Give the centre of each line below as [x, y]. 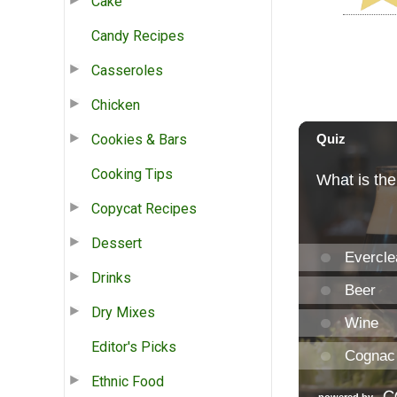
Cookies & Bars [139, 139]
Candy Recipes [138, 35]
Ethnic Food [128, 381]
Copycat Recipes [144, 208]
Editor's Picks [134, 346]
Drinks [111, 277]
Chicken [116, 105]
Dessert [117, 243]
